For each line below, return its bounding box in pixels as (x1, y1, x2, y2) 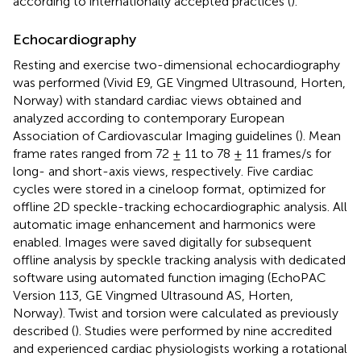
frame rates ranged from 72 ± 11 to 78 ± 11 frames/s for (13, 145, 331, 161)
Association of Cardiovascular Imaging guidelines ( (13, 127, 299, 143)
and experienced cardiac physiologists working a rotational (13, 340, 347, 356)
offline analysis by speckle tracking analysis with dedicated (13, 251, 346, 268)
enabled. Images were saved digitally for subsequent (13, 234, 312, 250)
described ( (13, 322, 75, 338)
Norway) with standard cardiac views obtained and (13, 92, 301, 108)
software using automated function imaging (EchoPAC (13, 269, 326, 285)
